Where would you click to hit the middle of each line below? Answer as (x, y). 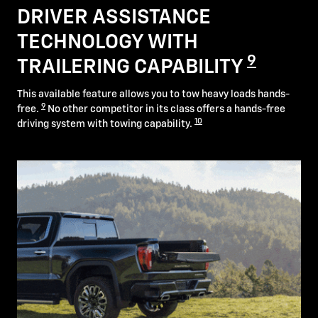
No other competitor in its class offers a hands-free (165, 110)
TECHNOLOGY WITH (108, 42)
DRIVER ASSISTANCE (114, 17)
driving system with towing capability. (106, 125)
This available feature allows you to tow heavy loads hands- (153, 95)
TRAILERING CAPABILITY (132, 67)
